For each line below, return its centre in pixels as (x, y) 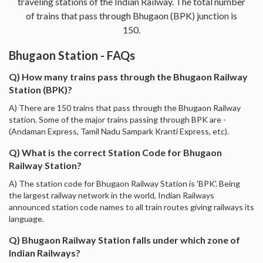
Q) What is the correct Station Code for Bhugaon (115, 152)
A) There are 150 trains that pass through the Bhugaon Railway (125, 107)
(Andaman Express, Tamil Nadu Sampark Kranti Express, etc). (119, 131)
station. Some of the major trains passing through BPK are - (117, 119)
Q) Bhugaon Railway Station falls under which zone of (124, 240)
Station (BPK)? (41, 89)
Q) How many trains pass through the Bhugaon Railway (128, 76)
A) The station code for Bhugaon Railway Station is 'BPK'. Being (124, 183)
